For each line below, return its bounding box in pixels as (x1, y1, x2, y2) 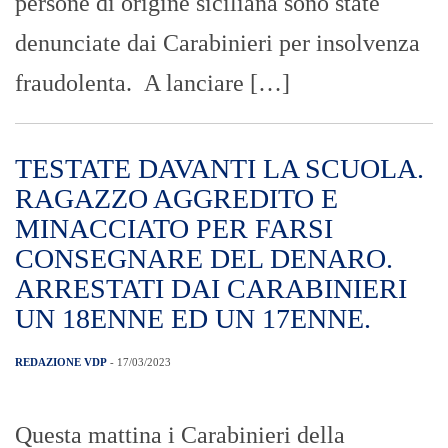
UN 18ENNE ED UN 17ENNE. (15, 302, 371, 334)
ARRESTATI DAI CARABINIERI (15, 272, 407, 304)
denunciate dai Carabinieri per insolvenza (15, 29, 420, 56)
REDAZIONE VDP (15, 355, 107, 368)
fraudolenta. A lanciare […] (15, 69, 290, 96)
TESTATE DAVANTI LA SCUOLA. (15, 152, 424, 184)
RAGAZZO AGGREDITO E (15, 182, 338, 214)
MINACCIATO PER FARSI (15, 212, 333, 244)
